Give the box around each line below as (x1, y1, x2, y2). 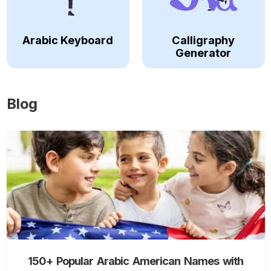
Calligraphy (172, 33, 235, 47)
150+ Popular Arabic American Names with (28, 254, 243, 268)
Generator (175, 46, 231, 60)
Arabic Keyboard (22, 33, 113, 47)
